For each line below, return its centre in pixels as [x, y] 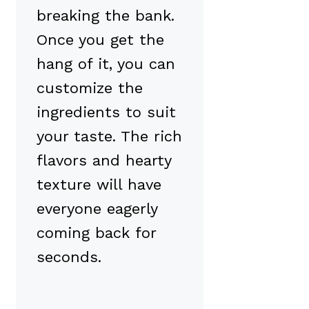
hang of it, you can [106, 64]
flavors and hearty [104, 161]
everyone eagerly [97, 209]
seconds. [69, 257]
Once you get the [100, 40]
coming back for [96, 233]
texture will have [99, 185]
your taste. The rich [109, 137]
